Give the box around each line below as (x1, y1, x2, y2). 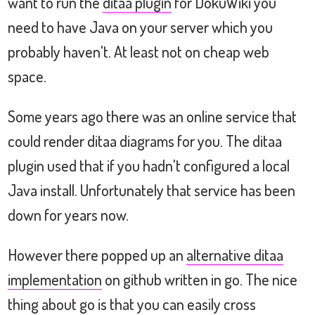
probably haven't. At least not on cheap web (8, 41, 269, 61)
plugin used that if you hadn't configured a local (8, 155, 290, 175)
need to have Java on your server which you (8, 16, 273, 37)
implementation (8, 269, 102, 289)
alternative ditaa (186, 244, 283, 264)
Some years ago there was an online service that (8, 105, 297, 126)
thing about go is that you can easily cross (8, 293, 256, 314)
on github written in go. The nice (102, 269, 297, 289)
